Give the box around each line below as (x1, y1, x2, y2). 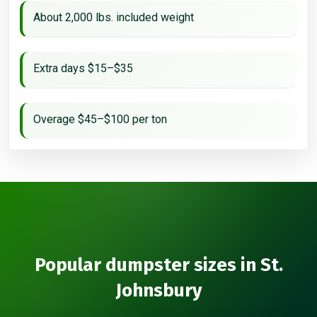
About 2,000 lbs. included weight (33, 10, 194, 24)
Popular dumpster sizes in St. (34, 253, 283, 276)
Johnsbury (115, 279, 202, 301)
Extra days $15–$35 (33, 61, 133, 75)
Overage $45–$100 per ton (33, 112, 167, 126)
